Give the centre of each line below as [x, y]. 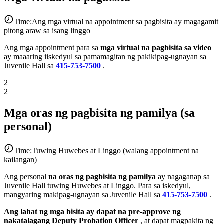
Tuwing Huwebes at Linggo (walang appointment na [115, 150]
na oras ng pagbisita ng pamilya [102, 176]
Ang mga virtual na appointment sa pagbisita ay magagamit [125, 21]
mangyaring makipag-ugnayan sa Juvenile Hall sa [83, 194]
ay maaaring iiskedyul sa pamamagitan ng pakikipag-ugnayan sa [105, 56]
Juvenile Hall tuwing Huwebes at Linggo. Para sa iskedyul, [97, 185]
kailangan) [20, 159]
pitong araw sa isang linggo [47, 30]
